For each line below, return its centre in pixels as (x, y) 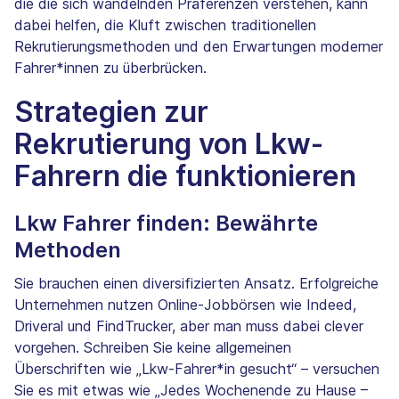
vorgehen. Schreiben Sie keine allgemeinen (153, 348)
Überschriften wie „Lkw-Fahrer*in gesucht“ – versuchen (197, 369)
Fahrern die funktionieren (185, 176)
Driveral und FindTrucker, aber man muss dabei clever (189, 326)
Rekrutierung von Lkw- (169, 144)
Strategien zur (111, 112)
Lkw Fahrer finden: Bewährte (166, 224)
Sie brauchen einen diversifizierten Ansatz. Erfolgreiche (196, 284)
